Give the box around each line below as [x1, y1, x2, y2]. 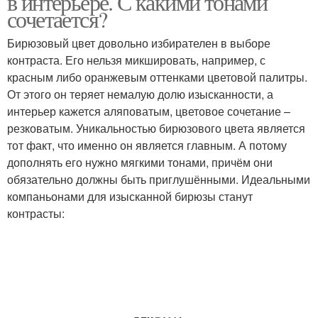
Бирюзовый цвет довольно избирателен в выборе [7, 35, 270, 51]
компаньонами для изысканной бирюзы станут [7, 188, 253, 204]
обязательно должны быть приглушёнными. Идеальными [7, 171, 310, 187]
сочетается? [7, 4, 107, 34]
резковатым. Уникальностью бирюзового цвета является [7, 120, 305, 136]
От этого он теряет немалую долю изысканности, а [7, 86, 273, 102]
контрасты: [7, 205, 65, 221]
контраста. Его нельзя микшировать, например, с [7, 52, 265, 68]
